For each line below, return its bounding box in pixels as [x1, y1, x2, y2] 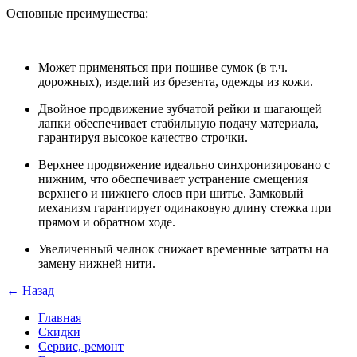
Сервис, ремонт [38, 339, 124, 353]
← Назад [6, 283, 54, 297]
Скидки [38, 324, 80, 339]
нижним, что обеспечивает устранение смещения [38, 171, 308, 186]
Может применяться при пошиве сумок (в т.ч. [38, 60, 288, 74]
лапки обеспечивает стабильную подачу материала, [38, 116, 319, 130]
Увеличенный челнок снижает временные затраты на [38, 241, 328, 256]
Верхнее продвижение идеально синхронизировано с [38, 157, 330, 171]
